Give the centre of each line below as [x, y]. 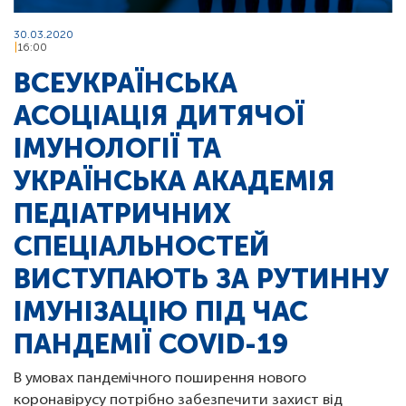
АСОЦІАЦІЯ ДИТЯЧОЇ [159, 116]
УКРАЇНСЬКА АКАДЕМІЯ [174, 182]
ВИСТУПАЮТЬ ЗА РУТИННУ [201, 280]
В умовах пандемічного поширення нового [160, 379]
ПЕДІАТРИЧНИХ [122, 214]
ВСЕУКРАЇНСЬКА [126, 84]
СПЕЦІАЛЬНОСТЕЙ [142, 247]
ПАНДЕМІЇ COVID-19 [151, 345]
